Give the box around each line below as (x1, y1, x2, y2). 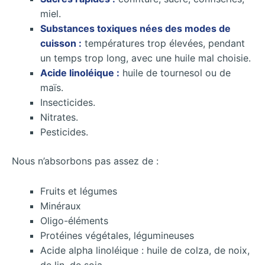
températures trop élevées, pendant (82, 37, 245, 50)
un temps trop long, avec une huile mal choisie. (40, 52, 251, 64)
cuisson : (40, 37, 82, 50)
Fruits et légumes (40, 185, 117, 197)
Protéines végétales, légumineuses (40, 229, 194, 241)
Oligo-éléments (40, 214, 108, 227)
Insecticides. (40, 96, 95, 109)
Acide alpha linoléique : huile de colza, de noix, (40, 244, 250, 256)
